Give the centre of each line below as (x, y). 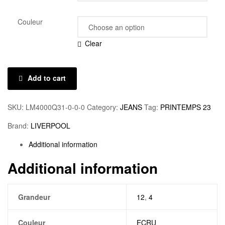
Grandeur (34, 197)
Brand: (19, 125)
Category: (103, 107)
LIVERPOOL (50, 125)
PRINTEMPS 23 (186, 107)
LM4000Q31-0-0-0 (55, 107)
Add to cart (46, 78)
